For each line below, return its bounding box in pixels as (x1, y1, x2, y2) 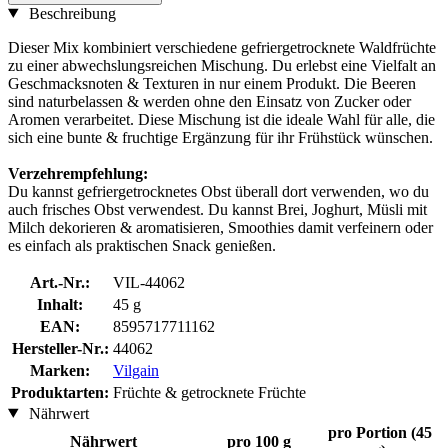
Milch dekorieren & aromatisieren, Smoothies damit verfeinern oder (8, 218, 433, 236)
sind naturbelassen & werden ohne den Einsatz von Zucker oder (8, 92, 411, 110)
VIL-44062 (113, 273, 185, 291)
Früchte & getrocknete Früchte (113, 383, 306, 401)
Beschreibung (24, 4, 116, 22)
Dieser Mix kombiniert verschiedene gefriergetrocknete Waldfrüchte (8, 38, 436, 56)
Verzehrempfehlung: (8, 164, 148, 182)
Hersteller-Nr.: (11, 339, 109, 357)
